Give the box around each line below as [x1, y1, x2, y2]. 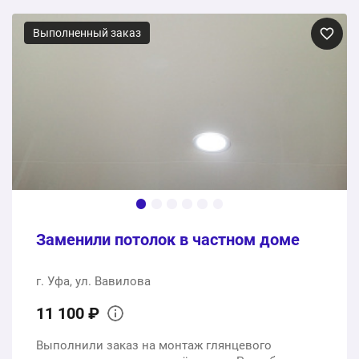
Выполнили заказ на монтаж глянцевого [36, 338, 272, 353]
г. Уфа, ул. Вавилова [36, 274, 151, 289]
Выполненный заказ [33, 26, 141, 39]
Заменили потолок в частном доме [36, 230, 300, 250]
